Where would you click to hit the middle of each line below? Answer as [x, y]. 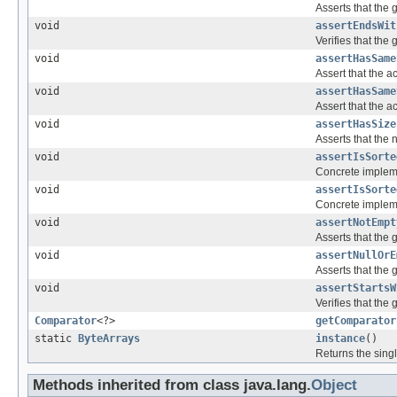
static [56, 339]
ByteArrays [109, 339]
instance [340, 339]
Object [334, 385]
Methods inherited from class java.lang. [172, 385]
